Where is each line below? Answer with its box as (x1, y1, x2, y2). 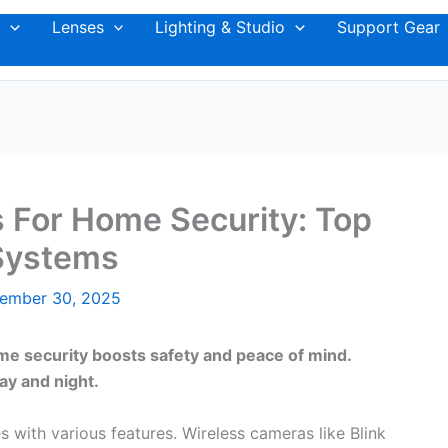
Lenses (51, 17, 104, 37)
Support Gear (336, 17, 440, 37)
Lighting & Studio (155, 17, 286, 37)
